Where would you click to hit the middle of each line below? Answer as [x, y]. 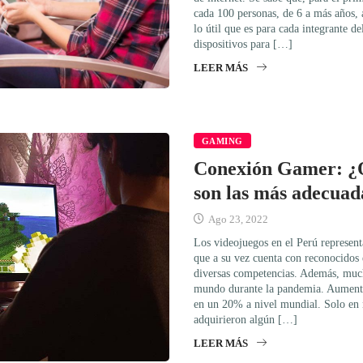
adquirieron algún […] [246, 319]
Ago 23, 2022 [237, 219]
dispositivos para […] [243, 45]
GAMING [222, 141]
